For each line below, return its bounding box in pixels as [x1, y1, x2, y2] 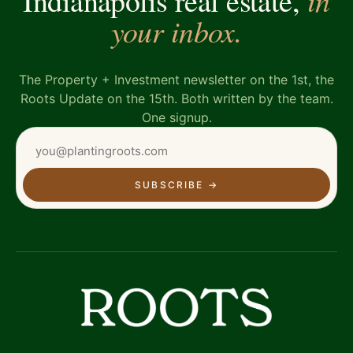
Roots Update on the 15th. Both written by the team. [20, 91, 333, 106]
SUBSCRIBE [135, 179, 204, 191]
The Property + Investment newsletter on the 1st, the [19, 72, 334, 87]
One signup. [141, 110, 212, 125]
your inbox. [110, 10, 243, 50]
